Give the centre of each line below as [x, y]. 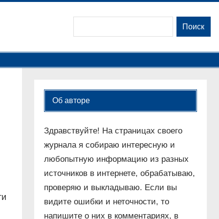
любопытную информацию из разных [116, 159]
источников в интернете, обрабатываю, [119, 174]
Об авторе [71, 101]
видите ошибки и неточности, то [106, 202]
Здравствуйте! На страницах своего [113, 131]
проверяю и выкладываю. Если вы [110, 188]
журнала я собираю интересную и [109, 145]
